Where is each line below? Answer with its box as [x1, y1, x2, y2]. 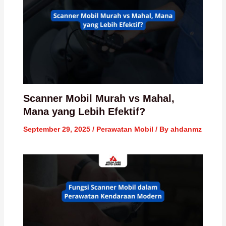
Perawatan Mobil [96, 125, 153, 134]
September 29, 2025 [23, 125, 92, 134]
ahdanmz [170, 125, 202, 134]
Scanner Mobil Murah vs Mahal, [23, 93, 175, 104]
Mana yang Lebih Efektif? [23, 106, 145, 118]
